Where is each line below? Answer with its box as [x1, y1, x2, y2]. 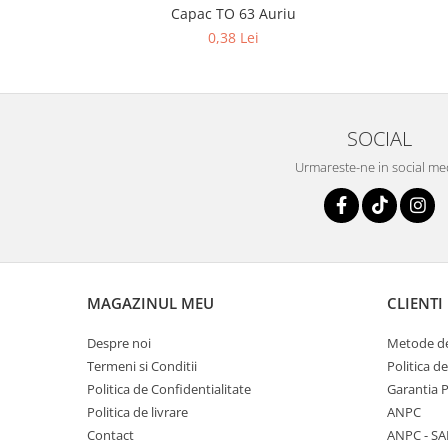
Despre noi [87, 334, 151, 353]
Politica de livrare [87, 403, 188, 422]
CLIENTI [387, 293, 443, 314]
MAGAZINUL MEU [87, 293, 214, 314]
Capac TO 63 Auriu [171, 4, 296, 24]
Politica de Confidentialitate [87, 380, 251, 399]
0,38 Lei [208, 28, 259, 48]
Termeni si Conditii [87, 357, 197, 376]
